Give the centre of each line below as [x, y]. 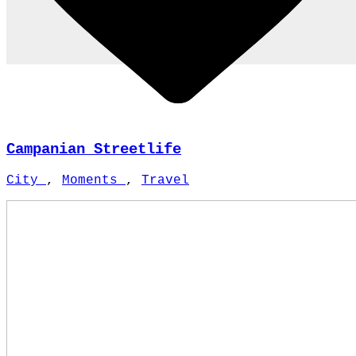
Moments [94, 180]
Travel [165, 180]
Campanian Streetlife [94, 150]
